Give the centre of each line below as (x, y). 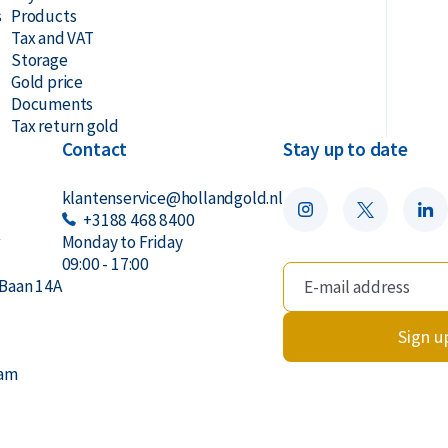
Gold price (46, 82)
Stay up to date (345, 149)
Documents (52, 104)
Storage (39, 60)
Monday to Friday (122, 242)
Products (43, 16)
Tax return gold (64, 126)
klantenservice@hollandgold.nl (172, 198)
